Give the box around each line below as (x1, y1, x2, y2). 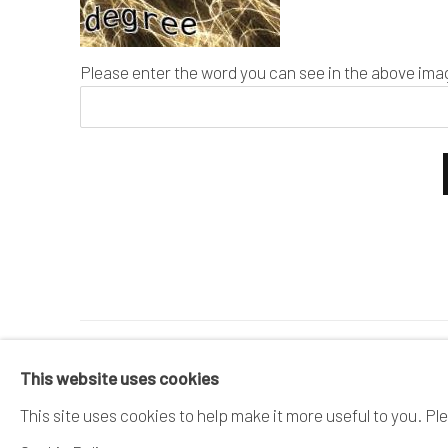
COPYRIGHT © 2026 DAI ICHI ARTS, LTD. (80, 397, 402, 414)
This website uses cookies (20, 368, 219, 388)
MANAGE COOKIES (80, 359, 205, 378)
